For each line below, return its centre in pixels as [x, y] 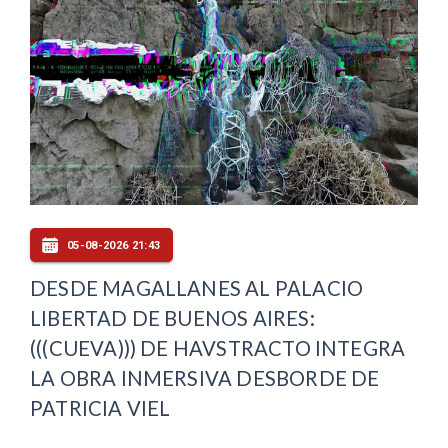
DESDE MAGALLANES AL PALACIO [197, 288]
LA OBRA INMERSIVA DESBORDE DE [205, 378]
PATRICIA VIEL [100, 408]
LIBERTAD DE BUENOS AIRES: [172, 318]
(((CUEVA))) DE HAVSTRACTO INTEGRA [218, 348]
